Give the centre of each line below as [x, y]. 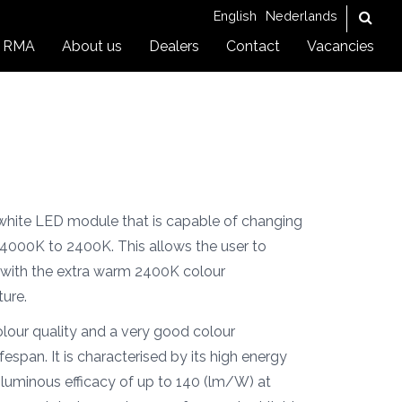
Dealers [174, 46]
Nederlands [301, 16]
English [235, 16]
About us [92, 46]
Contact [253, 46]
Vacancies [341, 46]
